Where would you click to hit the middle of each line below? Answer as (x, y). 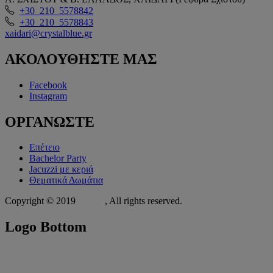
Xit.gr (90, 201)
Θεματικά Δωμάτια (66, 180)
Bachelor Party (58, 158)
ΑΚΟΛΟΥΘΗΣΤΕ (62, 59)
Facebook (48, 85)
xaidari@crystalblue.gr (48, 33)
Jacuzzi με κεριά (61, 169)
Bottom (62, 227)
